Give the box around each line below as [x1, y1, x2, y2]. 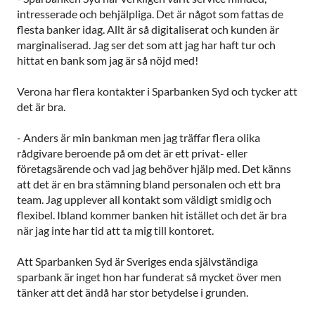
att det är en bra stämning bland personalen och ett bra [17, 176, 281, 191]
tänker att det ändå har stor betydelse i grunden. [17, 285, 248, 299]
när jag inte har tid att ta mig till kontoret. [17, 223, 214, 237]
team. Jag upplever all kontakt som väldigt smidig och [17, 192, 271, 206]
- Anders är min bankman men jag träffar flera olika [17, 130, 260, 144]
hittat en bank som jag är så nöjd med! [17, 53, 198, 67]
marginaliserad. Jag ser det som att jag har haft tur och [17, 37, 276, 51]
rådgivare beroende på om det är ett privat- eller [17, 146, 247, 160]
